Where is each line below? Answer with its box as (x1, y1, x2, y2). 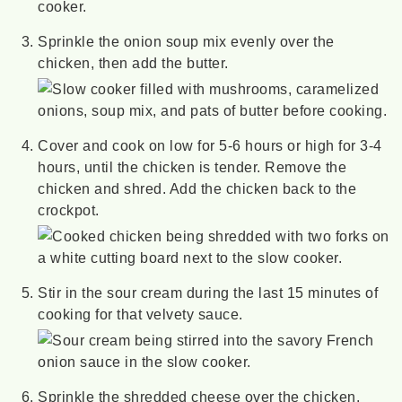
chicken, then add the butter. (38, 54, 229, 71)
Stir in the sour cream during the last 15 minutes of (38, 284, 379, 301)
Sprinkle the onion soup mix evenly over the (38, 32, 335, 49)
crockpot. (38, 201, 100, 218)
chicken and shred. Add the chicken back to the (38, 179, 357, 197)
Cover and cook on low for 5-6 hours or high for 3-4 (38, 136, 382, 153)
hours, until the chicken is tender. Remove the (38, 158, 347, 175)
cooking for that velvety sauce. (38, 305, 243, 322)
